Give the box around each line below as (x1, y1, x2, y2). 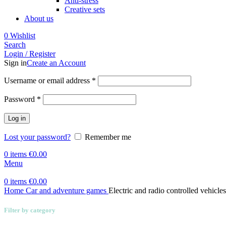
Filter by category (4, 206, 55, 214)
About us (24, 14, 53, 23)
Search (4, 40, 26, 49)
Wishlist (10, 31, 35, 40)
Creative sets (65, 5, 105, 14)
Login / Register (4, 49, 55, 58)
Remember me (85, 133, 131, 141)
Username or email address (4, 76, 92, 85)
